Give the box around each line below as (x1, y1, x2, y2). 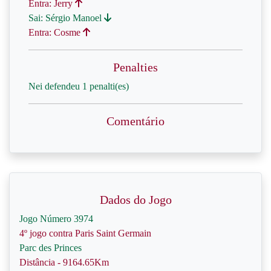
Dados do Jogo (99, 193, 172, 206)
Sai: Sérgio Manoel (28, 13, 104, 23)
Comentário (106, 114, 165, 128)
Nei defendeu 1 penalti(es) (28, 81, 129, 91)
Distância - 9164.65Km (19, 257, 109, 267)
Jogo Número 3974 (19, 214, 93, 224)
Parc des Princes (19, 243, 82, 253)
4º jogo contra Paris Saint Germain (19, 228, 151, 238)
